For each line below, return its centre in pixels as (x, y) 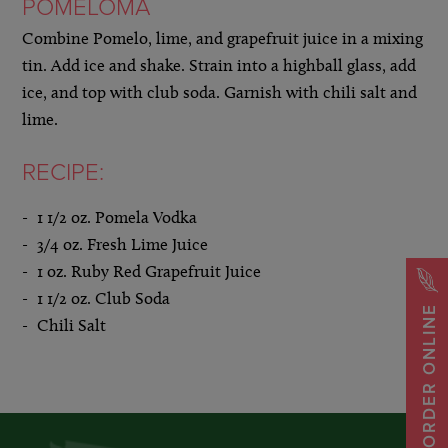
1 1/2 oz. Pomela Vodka (117, 217)
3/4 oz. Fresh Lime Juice (123, 244)
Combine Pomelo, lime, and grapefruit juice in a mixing (223, 37)
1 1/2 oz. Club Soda (104, 298)
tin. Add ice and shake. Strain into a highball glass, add (219, 64)
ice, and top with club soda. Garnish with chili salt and (220, 91)
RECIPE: (63, 173)
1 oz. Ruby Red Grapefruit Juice (149, 271)
